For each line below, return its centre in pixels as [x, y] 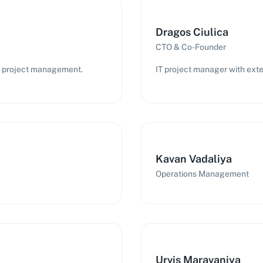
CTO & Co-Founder [191, 47]
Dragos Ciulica [192, 32]
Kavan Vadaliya [194, 159]
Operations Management [202, 174]
